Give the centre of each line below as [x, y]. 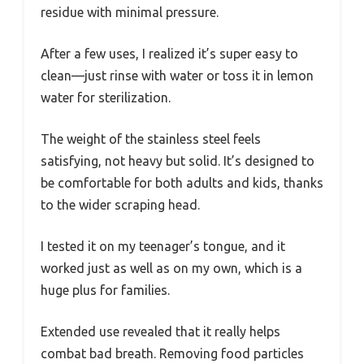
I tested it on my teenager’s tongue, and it [163, 247]
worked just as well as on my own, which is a [171, 269]
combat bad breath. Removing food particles [172, 354]
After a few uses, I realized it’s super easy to [169, 54]
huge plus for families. [105, 290]
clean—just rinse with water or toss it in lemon [177, 76]
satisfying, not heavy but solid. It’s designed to [178, 161]
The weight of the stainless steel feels [151, 139]
